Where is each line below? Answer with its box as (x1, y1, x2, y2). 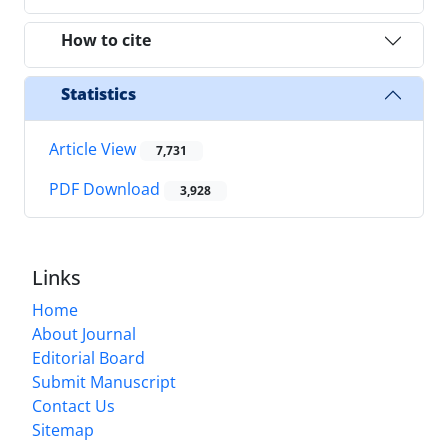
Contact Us (32, 395, 115, 418)
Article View (49, 137, 140, 160)
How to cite (61, 29, 151, 52)
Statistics (61, 83, 136, 106)
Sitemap (32, 419, 94, 442)
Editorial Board (32, 347, 145, 370)
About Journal (32, 323, 136, 346)
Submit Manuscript (32, 371, 176, 394)
